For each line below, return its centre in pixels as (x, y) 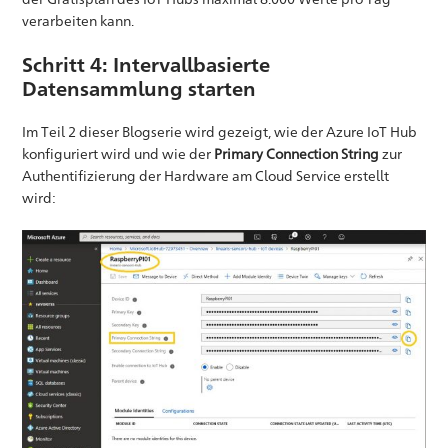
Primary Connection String (297, 154)
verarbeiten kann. (78, 21)
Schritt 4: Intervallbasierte (146, 65)
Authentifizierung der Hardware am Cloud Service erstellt (206, 176)
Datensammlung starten (139, 89)
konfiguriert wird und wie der (118, 154)
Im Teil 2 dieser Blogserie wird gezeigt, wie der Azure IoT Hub (220, 132)
